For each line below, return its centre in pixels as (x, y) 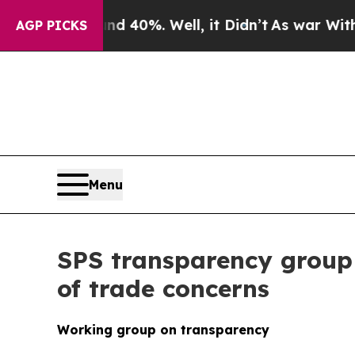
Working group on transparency (163, 329)
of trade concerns (163, 288)
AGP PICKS (52, 25)
